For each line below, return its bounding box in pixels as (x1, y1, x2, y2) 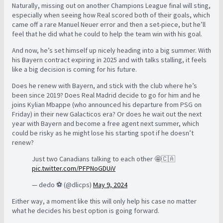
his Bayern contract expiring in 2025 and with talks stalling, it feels (12, 55, 207, 64)
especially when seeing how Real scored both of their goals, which (12, 10, 210, 19)
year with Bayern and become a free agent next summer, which (12, 119, 199, 128)
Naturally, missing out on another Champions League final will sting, (12, 1, 211, 10)
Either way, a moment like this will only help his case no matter (12, 197, 197, 206)
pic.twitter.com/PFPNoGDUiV (32, 164, 115, 173)
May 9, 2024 (93, 180, 127, 189)
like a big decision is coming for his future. (12, 65, 138, 74)
